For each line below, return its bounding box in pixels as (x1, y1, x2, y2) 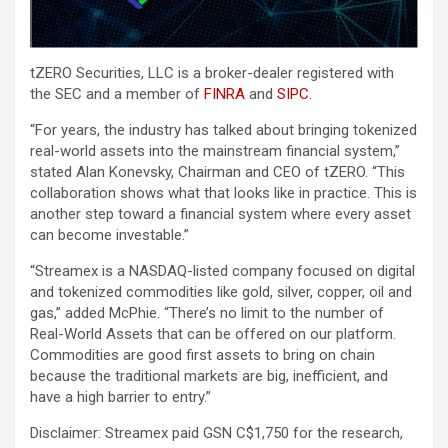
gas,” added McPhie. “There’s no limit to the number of (30, 303, 384, 322)
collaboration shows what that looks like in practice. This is (30, 183, 417, 202)
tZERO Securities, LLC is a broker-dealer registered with (30, 63, 394, 82)
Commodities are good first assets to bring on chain (30, 345, 375, 364)
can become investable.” (30, 225, 189, 244)
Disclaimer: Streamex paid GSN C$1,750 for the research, (30, 423, 403, 442)
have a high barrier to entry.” (30, 387, 211, 406)
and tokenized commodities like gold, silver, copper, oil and (30, 282, 412, 301)
